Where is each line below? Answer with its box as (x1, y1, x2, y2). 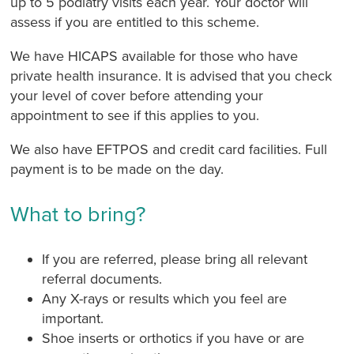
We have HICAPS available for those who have (10, 47, 299, 65)
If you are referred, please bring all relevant (42, 250, 308, 268)
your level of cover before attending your (10, 86, 264, 104)
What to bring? (10, 201, 146, 228)
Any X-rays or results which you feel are (42, 289, 288, 307)
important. (42, 309, 104, 327)
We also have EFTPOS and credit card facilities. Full (10, 140, 328, 158)
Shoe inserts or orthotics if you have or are (42, 329, 305, 347)
